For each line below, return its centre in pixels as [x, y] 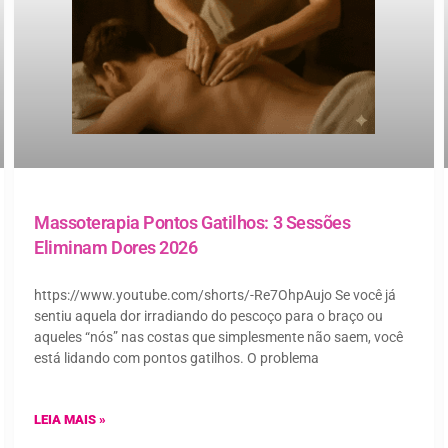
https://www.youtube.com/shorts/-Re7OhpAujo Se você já [215, 294]
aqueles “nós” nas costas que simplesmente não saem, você [218, 336]
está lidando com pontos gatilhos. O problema [176, 357]
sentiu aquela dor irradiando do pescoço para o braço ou [208, 315]
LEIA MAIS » [70, 419]
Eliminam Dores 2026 [116, 247]
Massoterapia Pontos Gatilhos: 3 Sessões [192, 222]
